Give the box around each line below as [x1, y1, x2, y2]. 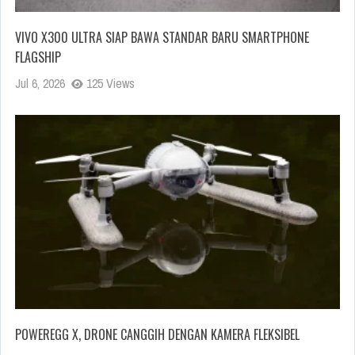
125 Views [83, 74, 135, 93]
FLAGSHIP [15, 48, 61, 67]
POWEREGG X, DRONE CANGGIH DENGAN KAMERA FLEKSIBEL [15, 324, 300, 344]
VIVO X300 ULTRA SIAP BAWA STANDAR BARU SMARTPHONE [15, 28, 309, 48]
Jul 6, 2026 [15, 74, 65, 93]
